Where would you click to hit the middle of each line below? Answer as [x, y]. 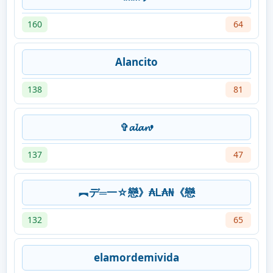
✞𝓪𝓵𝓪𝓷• [136, 127]
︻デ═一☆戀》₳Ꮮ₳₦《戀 [136, 193]
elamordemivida [136, 258]
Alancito [136, 62]
